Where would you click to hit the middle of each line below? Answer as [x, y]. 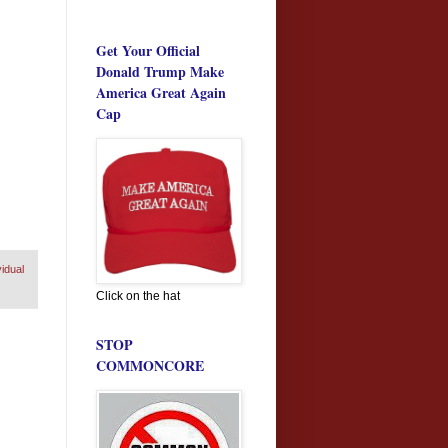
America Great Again [161, 92]
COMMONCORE [150, 365]
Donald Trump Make [160, 71]
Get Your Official [148, 50]
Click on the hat [138, 295]
